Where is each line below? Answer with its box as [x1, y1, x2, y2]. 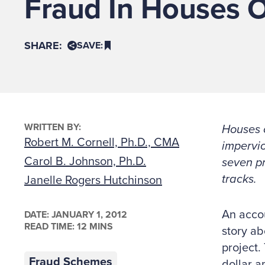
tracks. [221, 172, 257, 186]
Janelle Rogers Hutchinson [24, 173, 162, 188]
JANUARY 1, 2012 [49, 209, 127, 221]
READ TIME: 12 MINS [24, 221, 113, 232]
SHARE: [24, 39, 62, 52]
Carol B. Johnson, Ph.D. [24, 154, 146, 169]
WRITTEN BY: [24, 121, 81, 133]
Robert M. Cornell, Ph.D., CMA [24, 135, 179, 150]
